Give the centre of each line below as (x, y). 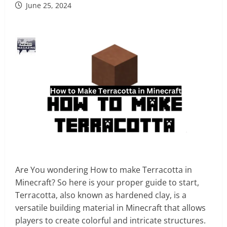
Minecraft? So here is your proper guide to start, (107, 183)
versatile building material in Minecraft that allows (110, 208)
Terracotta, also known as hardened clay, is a (101, 195)
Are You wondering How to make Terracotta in (104, 170)
